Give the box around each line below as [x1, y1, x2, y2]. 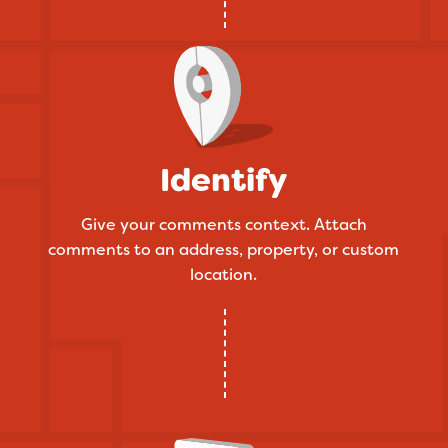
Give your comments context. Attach [80, 214, 367, 236]
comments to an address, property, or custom [48, 239, 400, 261]
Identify [160, 159, 288, 202]
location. [190, 264, 258, 286]
